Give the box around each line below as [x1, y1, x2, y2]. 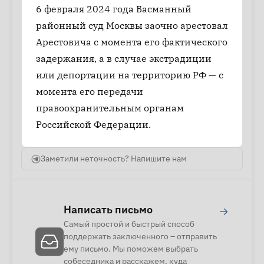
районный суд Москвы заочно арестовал [36, 19, 228, 31]
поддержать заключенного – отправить [64, 231, 217, 242]
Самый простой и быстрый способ [64, 219, 194, 229]
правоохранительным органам [36, 102, 184, 114]
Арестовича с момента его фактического [36, 36, 227, 48]
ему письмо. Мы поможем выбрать [64, 243, 198, 254]
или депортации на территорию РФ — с [36, 69, 223, 81]
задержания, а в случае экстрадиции [36, 52, 212, 64]
